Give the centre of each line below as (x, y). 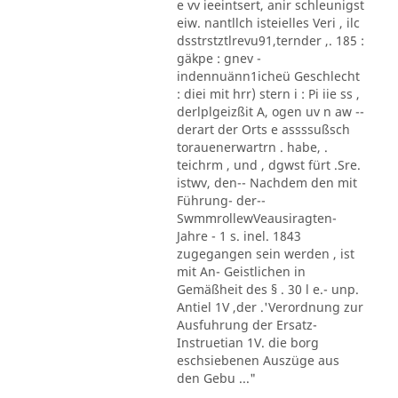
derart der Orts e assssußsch (263, 130)
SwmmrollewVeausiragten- (256, 219)
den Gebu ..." (216, 378)
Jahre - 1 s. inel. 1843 (239, 236)
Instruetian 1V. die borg (247, 343)
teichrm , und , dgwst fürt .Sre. (268, 165)
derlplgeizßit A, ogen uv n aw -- (270, 112)
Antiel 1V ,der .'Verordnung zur (270, 307)
